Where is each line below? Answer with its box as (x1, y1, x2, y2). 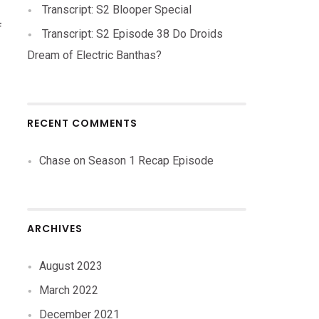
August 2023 (39, 259, 103, 273)
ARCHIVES (27, 221, 83, 236)
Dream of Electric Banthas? (27, 48, 162, 62)
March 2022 (39, 283, 99, 297)
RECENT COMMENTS (27, 116, 138, 130)
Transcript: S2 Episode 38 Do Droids (42, 27, 224, 41)
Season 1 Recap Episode (88, 154, 214, 167)
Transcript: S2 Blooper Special (42, 3, 192, 16)
